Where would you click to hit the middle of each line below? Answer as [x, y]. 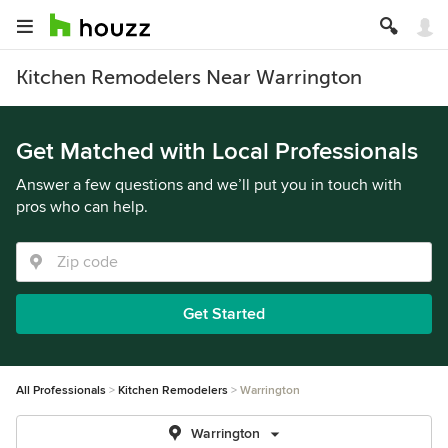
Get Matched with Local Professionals [217, 151]
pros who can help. [82, 207]
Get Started [224, 314]
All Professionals [61, 390]
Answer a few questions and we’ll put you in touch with [209, 185]
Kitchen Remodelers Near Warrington [189, 77]
